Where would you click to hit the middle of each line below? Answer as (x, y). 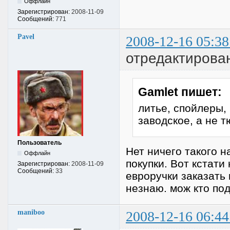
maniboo (31, 213)
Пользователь (40, 142)
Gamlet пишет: (180, 92)
